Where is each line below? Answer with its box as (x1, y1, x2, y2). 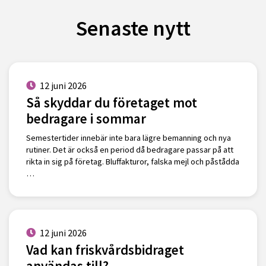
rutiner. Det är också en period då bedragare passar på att (26, 144, 233, 156)
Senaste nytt (75, 14, 191, 42)
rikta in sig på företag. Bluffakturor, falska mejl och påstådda (26, 156, 239, 167)
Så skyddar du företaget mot (26, 93, 197, 111)
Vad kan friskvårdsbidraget (26, 240, 184, 258)
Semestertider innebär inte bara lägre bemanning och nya (26, 132, 231, 144)
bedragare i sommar (26, 109, 146, 127)
